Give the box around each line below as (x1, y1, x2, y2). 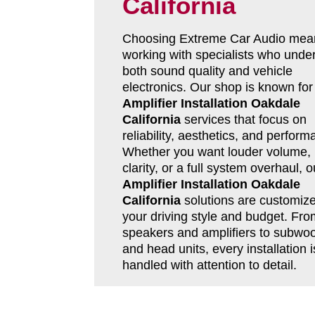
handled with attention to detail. (122, 258, 297, 273)
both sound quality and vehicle (122, 64, 292, 79)
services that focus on (180, 112, 307, 127)
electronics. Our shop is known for (122, 80, 313, 95)
